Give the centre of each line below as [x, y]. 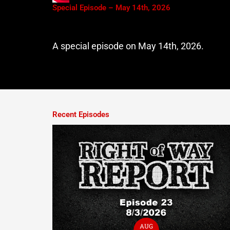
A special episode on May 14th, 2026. [128, 46]
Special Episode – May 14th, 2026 [111, 8]
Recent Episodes [81, 114]
